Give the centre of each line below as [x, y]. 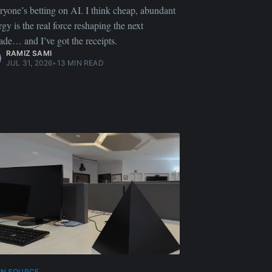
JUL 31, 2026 [29, 63]
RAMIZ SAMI [29, 53]
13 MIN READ [80, 63]
